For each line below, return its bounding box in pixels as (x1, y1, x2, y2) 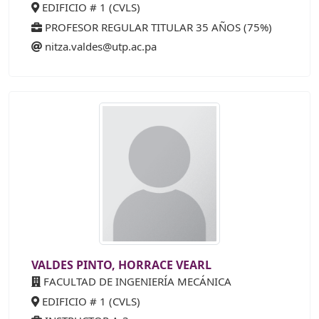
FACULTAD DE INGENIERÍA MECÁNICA (41, 274, 231, 289)
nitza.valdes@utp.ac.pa (45, 39, 157, 54)
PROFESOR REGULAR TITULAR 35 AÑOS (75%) (42, 19, 272, 34)
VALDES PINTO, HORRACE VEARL (31, 257, 211, 273)
